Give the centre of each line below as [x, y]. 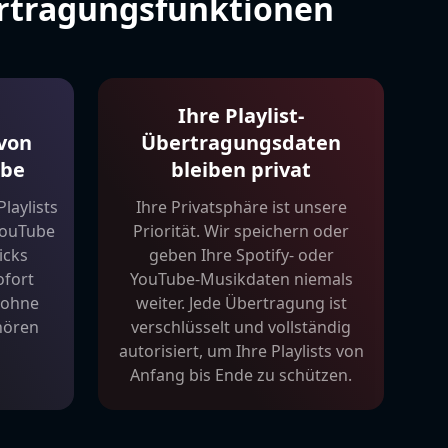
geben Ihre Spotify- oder [241, 254]
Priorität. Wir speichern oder [241, 230]
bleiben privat [241, 169]
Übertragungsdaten [241, 142]
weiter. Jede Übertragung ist [241, 302]
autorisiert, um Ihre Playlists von [241, 350]
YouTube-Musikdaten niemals [241, 278]
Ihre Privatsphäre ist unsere [241, 206]
